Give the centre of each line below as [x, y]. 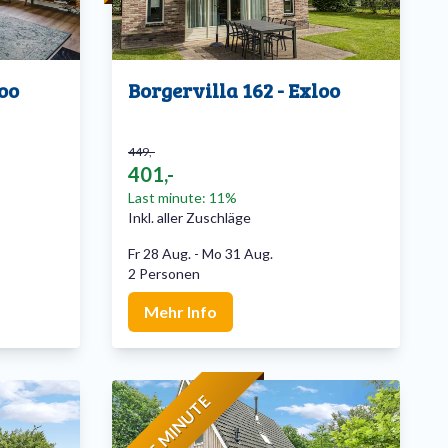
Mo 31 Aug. [237, 254]
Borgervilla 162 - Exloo [234, 90]
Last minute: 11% [182, 198]
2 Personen [164, 274]
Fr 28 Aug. [159, 254]
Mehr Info [180, 312]
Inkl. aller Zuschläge [189, 218]
